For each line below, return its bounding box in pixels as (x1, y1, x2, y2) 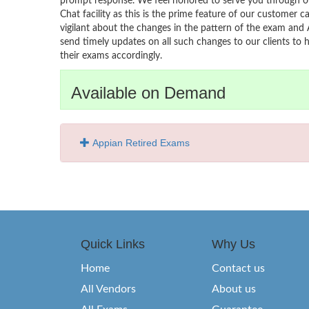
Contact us (212, 263, 265, 274)
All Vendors (81, 283, 136, 295)
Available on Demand (71, 83, 226, 102)
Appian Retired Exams (92, 137, 190, 148)
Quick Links (81, 237, 145, 251)
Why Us (212, 237, 255, 251)
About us (212, 283, 256, 295)
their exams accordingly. (60, 51, 162, 61)
